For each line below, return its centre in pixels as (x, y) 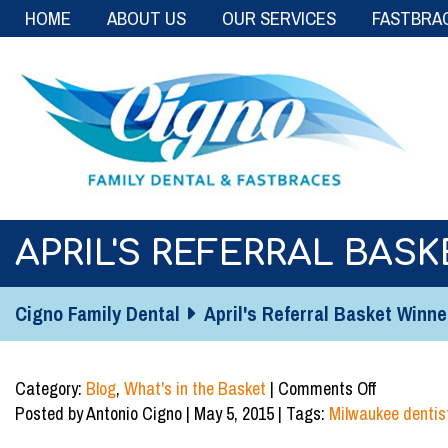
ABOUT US (146, 18)
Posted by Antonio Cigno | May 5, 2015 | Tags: (172, 414)
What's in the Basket (195, 389)
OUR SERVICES (279, 18)
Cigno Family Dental (97, 314)
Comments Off (327, 389)
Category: (50, 389)
